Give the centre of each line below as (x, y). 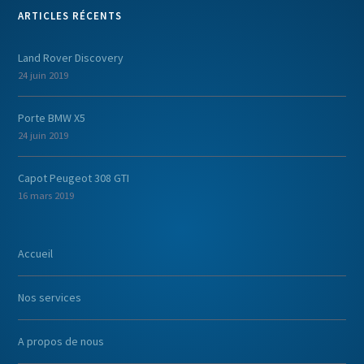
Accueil (36, 253)
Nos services (50, 297)
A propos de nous (61, 341)
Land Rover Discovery (71, 57)
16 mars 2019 (46, 195)
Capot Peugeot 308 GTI (74, 178)
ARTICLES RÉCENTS (70, 15)
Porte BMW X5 (52, 117)
